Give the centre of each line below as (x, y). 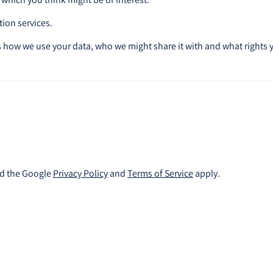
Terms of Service (160, 173)
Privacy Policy (80, 173)
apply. (206, 173)
